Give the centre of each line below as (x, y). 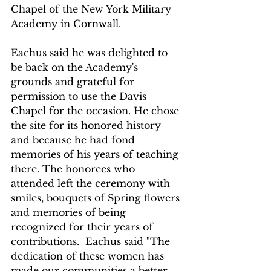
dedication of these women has (89, 256)
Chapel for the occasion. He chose (96, 111)
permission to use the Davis (80, 96)
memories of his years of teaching (96, 155)
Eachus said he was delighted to (91, 53)
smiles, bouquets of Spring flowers (97, 198)
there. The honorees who (74, 169)
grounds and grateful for (74, 82)
